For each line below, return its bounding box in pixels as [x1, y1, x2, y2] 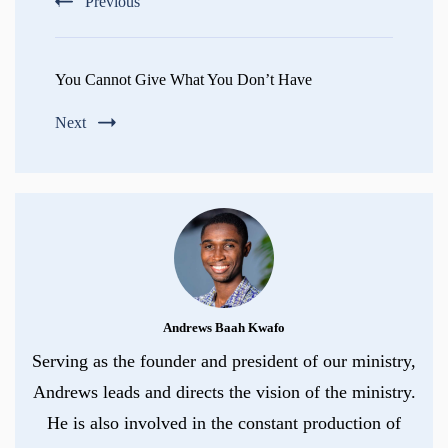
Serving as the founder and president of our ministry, [32, 351, 416, 372]
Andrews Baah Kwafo [163, 320, 285, 336]
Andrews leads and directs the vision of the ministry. [32, 382, 416, 403]
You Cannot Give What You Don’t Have [55, 71, 312, 89]
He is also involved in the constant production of [47, 413, 401, 434]
